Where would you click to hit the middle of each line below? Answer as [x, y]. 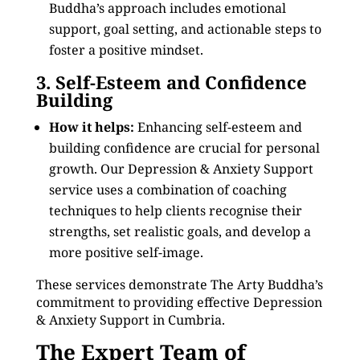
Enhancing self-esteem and [218, 127]
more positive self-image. [126, 252]
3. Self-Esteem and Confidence [171, 82]
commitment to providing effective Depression [179, 302]
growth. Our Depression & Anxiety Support [181, 169]
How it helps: [91, 127]
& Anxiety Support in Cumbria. [130, 320]
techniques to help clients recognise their [175, 211]
